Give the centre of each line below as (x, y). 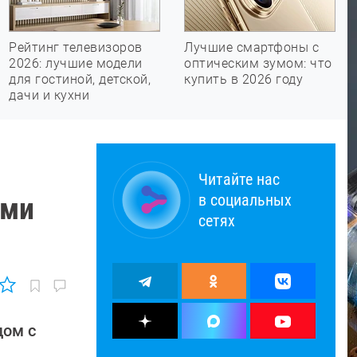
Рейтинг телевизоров (76, 47)
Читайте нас (239, 179)
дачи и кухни (49, 95)
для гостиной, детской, (80, 79)
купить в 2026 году (243, 79)
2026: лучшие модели (76, 63)
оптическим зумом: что (258, 63)
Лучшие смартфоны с (251, 47)
